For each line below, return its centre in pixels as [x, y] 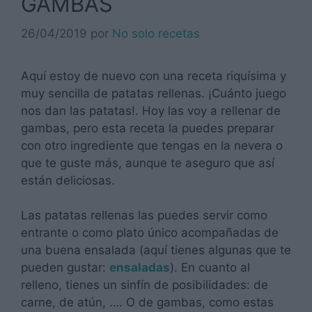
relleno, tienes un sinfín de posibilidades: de [145, 285]
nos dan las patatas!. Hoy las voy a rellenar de [151, 110]
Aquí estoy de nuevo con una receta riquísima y [154, 76]
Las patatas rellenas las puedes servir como [144, 216]
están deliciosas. [68, 180]
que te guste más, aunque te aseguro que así [148, 163]
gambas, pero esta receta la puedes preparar [148, 128]
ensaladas [140, 268]
